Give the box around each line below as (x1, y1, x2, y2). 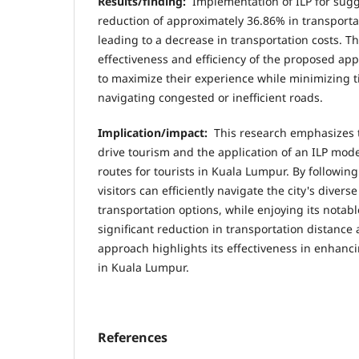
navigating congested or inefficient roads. (98, 90, 323, 106)
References (98, 329, 167, 347)
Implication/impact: (98, 125, 208, 141)
